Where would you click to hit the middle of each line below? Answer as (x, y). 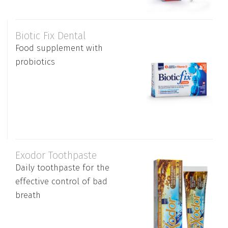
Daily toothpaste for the (62, 167)
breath (28, 195)
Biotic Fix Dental (51, 35)
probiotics (35, 62)
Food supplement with (59, 48)
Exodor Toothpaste (56, 155)
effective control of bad (61, 181)
